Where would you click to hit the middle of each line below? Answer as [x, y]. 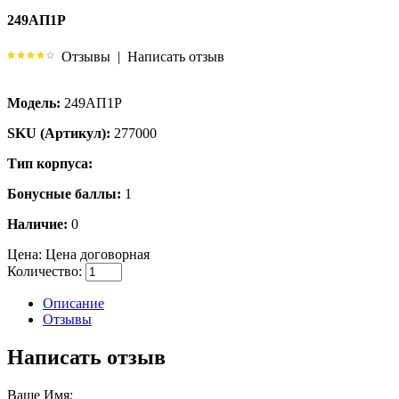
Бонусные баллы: [64, 193]
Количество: [45, 271]
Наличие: [37, 224]
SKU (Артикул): [59, 133]
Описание [73, 303]
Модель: [34, 102]
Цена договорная [96, 254]
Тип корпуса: [50, 163]
